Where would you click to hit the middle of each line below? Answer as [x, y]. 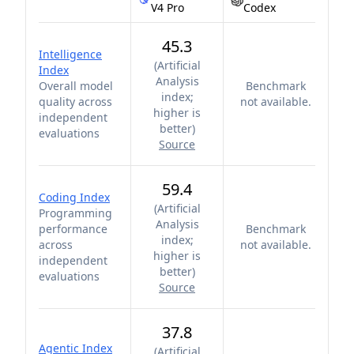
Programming [75, 213]
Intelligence [70, 54]
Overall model [76, 86]
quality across [75, 102]
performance [73, 229]
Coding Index [74, 197]
